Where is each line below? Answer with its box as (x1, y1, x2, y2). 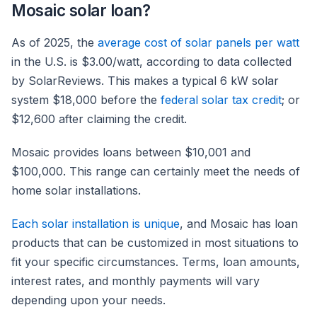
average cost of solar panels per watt (98, 35, 299, 50)
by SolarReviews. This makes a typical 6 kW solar (11, 74, 279, 88)
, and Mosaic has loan (180, 217, 298, 231)
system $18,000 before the (11, 93, 161, 108)
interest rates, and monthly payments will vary (11, 274, 260, 289)
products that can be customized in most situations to (11, 236, 299, 250)
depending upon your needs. (11, 293, 166, 308)
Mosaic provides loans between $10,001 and (11, 145, 250, 160)
